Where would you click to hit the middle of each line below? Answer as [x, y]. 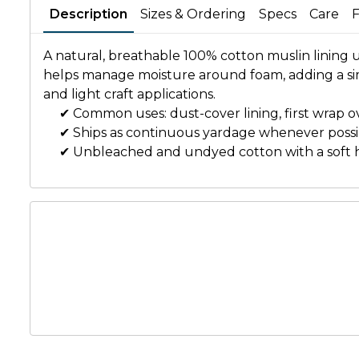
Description [89, 14]
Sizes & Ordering [193, 14]
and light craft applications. [129, 94]
